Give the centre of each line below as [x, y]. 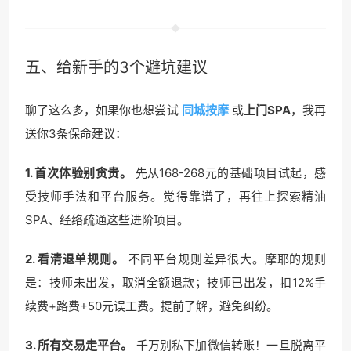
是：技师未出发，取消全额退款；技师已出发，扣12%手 [175, 283]
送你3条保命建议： [76, 134]
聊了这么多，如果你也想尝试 [102, 110]
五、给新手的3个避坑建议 [116, 68]
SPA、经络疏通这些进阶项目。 [107, 220]
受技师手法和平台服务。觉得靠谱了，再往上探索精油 [175, 197]
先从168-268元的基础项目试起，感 [229, 173]
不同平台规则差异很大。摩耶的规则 [225, 259]
